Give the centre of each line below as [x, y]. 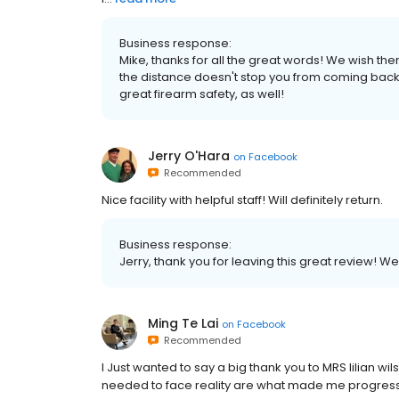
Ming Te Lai [183, 323]
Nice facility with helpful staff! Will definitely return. [242, 200]
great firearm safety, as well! [202, 94]
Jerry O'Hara [189, 156]
